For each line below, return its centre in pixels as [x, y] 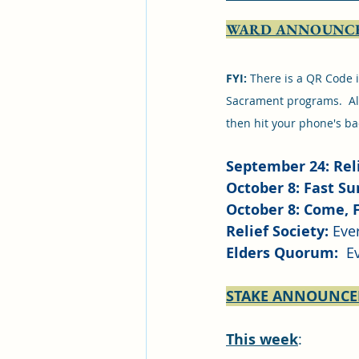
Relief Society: [277, 232]
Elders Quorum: [284, 253]
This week [262, 340]
